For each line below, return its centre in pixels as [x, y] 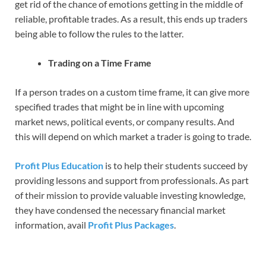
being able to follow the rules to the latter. [99, 33]
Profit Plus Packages [131, 224]
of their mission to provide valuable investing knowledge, [130, 195]
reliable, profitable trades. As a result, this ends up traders [131, 18]
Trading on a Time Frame [100, 62]
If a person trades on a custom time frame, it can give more [132, 91]
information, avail [51, 224]
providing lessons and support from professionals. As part [132, 180]
